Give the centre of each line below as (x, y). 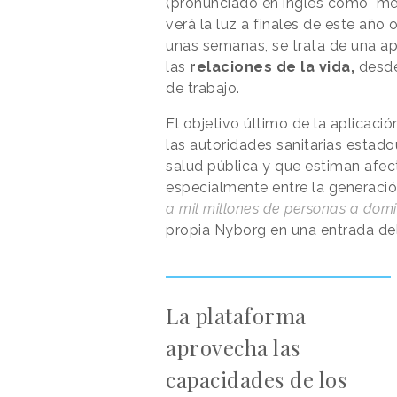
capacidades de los (256, 380)
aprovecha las (233, 348)
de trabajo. (203, 89)
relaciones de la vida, (270, 67)
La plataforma (236, 316)
